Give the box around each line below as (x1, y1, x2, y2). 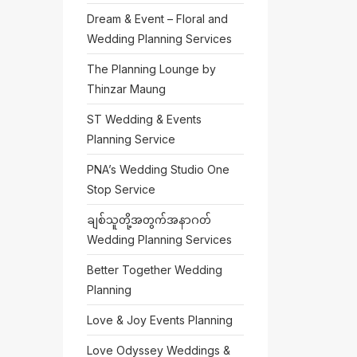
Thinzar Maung (86, 82, 166, 96)
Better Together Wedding (86, 263, 222, 277)
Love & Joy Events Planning (86, 313, 233, 327)
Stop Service (86, 182, 155, 196)
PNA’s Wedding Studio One (86, 163, 229, 176)
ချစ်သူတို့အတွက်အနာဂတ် (86, 213, 211, 226)
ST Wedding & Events (86, 112, 202, 126)
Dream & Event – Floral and (86, 12, 228, 25)
